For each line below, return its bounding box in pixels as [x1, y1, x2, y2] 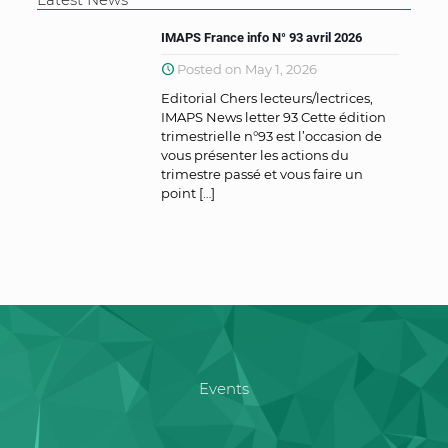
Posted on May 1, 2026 [174, 61, 318, 77]
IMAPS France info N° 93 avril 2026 [161, 30, 363, 45]
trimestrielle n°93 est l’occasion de [161, 128, 383, 144]
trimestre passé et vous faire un [161, 166, 364, 182]
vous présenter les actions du [161, 147, 350, 163]
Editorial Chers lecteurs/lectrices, [161, 90, 374, 106]
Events [198, 379, 249, 398]
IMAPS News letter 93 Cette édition [161, 109, 387, 125]
